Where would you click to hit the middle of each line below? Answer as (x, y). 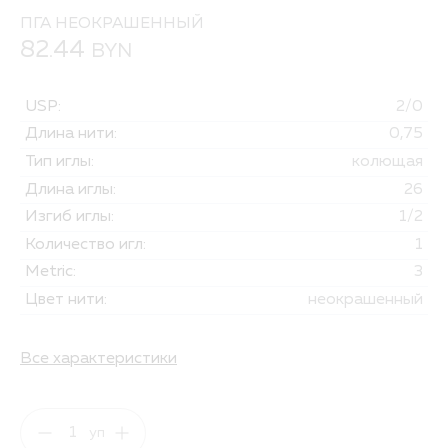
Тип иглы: (59, 161)
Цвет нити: (65, 299)
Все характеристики (98, 359)
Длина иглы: (70, 189)
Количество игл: (85, 244)
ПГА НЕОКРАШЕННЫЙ (112, 24)
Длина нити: (70, 134)
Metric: (50, 272)
